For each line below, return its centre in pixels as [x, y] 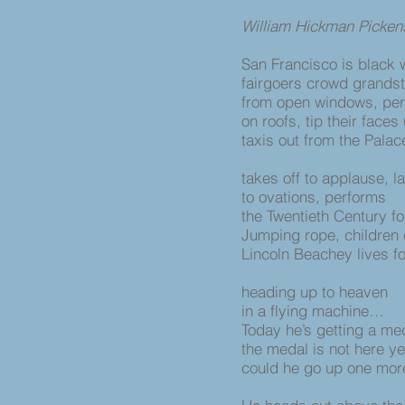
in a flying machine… [313, 311]
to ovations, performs [316, 197]
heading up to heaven [317, 292]
